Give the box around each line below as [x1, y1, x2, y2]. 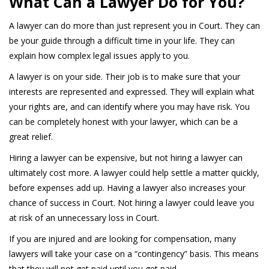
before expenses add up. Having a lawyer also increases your [9, 181, 246, 193]
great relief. [9, 130, 53, 142]
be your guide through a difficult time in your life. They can [9, 34, 235, 46]
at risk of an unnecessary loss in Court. [9, 211, 159, 223]
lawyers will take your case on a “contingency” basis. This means [9, 247, 259, 259]
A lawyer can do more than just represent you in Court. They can [9, 19, 260, 31]
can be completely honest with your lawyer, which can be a [9, 115, 238, 127]
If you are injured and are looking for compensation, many [9, 232, 236, 244]
